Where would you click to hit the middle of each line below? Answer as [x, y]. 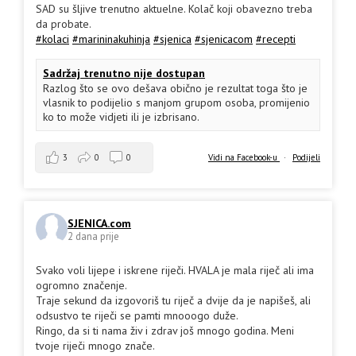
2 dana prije [93, 237]
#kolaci [52, 39]
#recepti [276, 39]
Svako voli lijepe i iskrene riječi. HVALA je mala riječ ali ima [175, 270]
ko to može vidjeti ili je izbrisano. [121, 116]
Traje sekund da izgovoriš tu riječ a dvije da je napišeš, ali [173, 300]
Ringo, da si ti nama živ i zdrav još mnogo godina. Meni [165, 330]
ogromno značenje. [81, 285]
